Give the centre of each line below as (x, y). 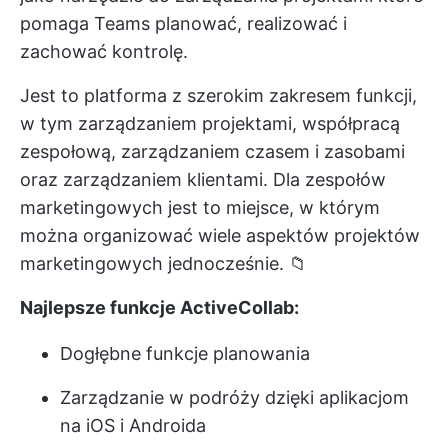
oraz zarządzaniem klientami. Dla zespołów (203, 179)
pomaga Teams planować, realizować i (183, 23)
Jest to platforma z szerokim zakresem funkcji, (218, 95)
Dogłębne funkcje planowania (185, 353)
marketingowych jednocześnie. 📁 (163, 263)
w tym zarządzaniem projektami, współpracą (210, 123)
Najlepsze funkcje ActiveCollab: (159, 307)
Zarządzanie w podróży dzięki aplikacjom (234, 397)
